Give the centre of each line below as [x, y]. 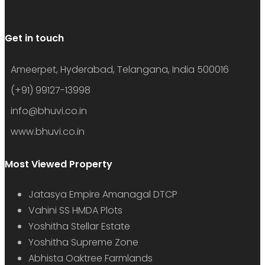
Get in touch [34, 38]
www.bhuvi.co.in [48, 131]
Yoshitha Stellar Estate [79, 226]
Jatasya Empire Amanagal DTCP [103, 194]
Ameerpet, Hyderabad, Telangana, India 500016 [120, 69]
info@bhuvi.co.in [49, 111]
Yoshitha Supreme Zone [83, 242]
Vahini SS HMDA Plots [75, 210]
